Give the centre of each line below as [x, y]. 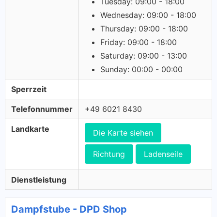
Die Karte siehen [123, 133]
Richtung [109, 154]
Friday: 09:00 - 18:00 [139, 42]
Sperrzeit [29, 89]
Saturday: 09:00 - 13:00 [144, 56]
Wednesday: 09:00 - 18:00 [148, 15]
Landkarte [30, 129]
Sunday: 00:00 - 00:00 [141, 69]
